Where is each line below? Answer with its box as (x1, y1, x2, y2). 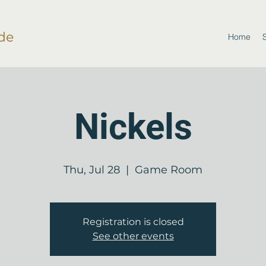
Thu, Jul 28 (64, 163, 120, 176)
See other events (92, 230, 174, 242)
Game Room (135, 163, 202, 176)
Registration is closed (82, 216, 184, 227)
